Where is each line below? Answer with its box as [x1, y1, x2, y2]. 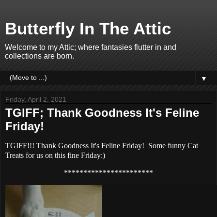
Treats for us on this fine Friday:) [5, 151, 105, 159]
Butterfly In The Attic [5, 19, 171, 38]
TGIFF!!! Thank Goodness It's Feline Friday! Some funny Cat [5, 141, 198, 150]
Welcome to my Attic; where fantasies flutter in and [5, 43, 176, 51]
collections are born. [5, 52, 74, 60]
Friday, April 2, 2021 [5, 95, 66, 103]
